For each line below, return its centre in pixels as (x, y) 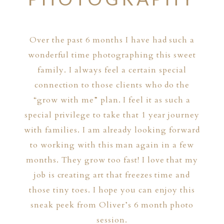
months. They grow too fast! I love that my (112, 160)
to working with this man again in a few (112, 145)
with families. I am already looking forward (112, 130)
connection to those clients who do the (112, 85)
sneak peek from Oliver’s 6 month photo (112, 205)
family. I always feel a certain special (112, 70)
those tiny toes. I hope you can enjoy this (112, 190)
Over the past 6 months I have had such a (112, 40)
